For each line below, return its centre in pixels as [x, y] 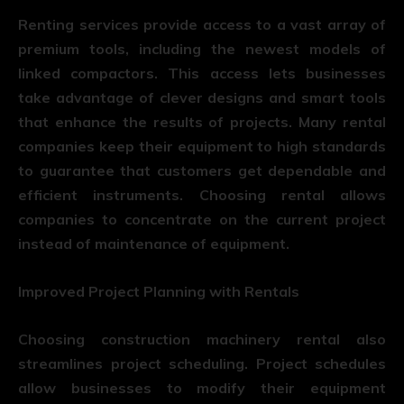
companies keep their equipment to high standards [202, 146]
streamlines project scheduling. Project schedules [202, 363]
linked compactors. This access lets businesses [202, 73]
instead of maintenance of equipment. [154, 243]
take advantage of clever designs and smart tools [202, 97]
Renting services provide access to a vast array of [202, 24]
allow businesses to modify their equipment [202, 387]
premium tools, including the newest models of [202, 48]
